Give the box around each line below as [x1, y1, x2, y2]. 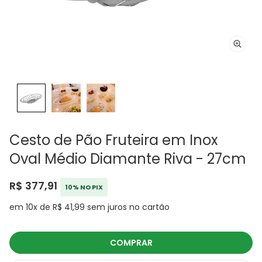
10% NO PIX [65, 182, 103, 192]
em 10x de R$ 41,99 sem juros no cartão [9, 201, 170, 213]
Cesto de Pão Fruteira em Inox [9, 130, 218, 150]
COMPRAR [109, 237, 153, 249]
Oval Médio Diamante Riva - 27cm [9, 149, 246, 169]
